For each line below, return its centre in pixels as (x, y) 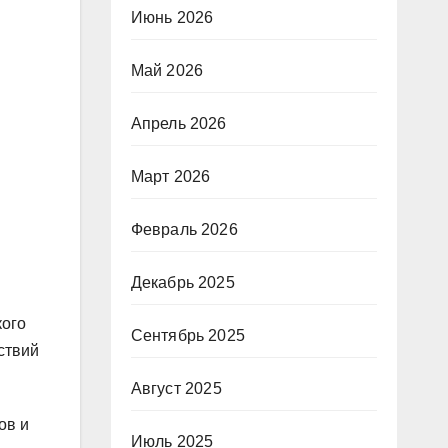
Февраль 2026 (184, 229)
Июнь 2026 (172, 17)
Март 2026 (170, 176)
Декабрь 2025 (182, 282)
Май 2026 (167, 70)
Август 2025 (176, 388)
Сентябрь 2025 (188, 335)
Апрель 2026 (178, 123)
